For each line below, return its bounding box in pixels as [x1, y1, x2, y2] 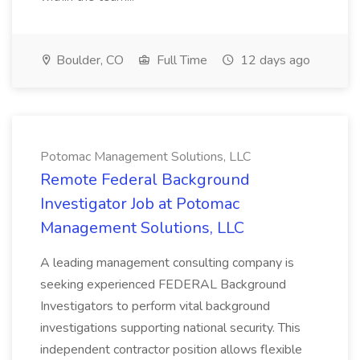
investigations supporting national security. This [40, 319, 301, 337]
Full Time [153, 51, 207, 69]
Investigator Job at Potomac [40, 193, 239, 215]
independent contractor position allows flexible [40, 341, 302, 358]
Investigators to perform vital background [40, 297, 270, 315]
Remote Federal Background [40, 169, 250, 190]
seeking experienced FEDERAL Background [40, 276, 286, 293]
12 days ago [237, 51, 310, 69]
